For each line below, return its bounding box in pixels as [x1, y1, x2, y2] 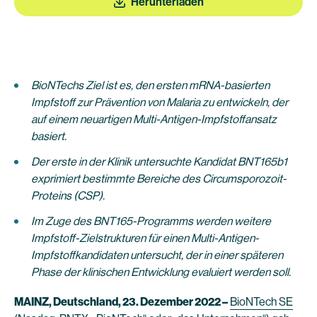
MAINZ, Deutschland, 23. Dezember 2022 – [14, 295, 228, 309]
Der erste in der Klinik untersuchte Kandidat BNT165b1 [31, 155, 287, 168]
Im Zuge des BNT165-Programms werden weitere [31, 214, 271, 228]
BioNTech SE [230, 295, 293, 309]
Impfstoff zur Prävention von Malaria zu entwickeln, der [31, 96, 288, 109]
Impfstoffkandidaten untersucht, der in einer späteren [31, 248, 283, 262]
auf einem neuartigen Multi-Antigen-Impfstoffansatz [31, 113, 277, 126]
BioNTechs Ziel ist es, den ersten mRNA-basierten [31, 79, 270, 92]
